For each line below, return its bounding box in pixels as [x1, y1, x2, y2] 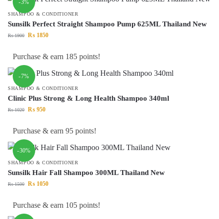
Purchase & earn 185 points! [13, 52, 100, 61]
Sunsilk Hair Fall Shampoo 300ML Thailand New [8, 169, 165, 177]
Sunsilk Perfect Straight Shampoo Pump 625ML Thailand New [8, 20, 207, 28]
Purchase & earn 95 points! [13, 127, 96, 135]
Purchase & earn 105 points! [13, 201, 100, 210]
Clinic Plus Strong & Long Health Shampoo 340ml [8, 94, 169, 103]
